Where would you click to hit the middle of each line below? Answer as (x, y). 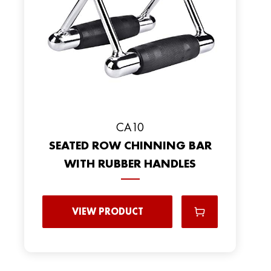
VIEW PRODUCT (107, 211)
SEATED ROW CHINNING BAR (130, 145)
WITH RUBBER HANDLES (130, 163)
